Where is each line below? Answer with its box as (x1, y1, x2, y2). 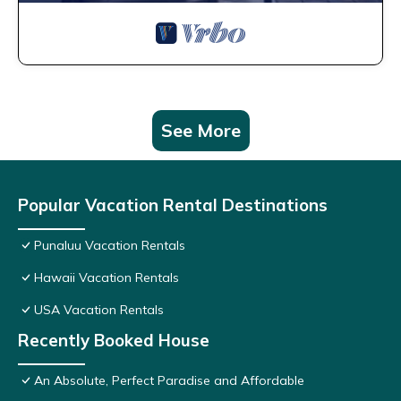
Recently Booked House (18, 329, 209, 352)
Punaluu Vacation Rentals (34, 237, 185, 254)
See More (160, 119, 241, 142)
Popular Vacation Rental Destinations (18, 194, 328, 217)
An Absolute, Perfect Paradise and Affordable (34, 372, 304, 389)
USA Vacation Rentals (34, 302, 164, 319)
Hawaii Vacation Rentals (34, 269, 179, 286)
